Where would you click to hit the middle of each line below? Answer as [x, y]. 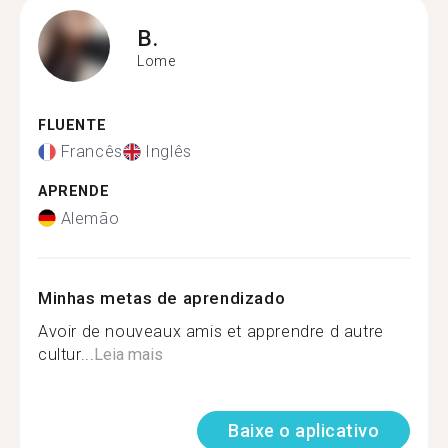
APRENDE [74, 191]
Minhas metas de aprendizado [162, 297]
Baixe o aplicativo [303, 430]
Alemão [90, 218]
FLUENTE [72, 125]
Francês [91, 151]
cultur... [66, 354]
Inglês [168, 151]
